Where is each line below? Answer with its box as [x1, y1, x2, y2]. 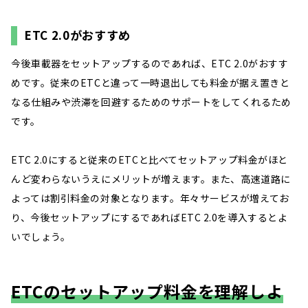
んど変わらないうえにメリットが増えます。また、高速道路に [11, 172, 291, 186]
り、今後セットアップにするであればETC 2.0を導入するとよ [11, 210, 288, 225]
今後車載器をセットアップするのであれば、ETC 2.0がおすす [11, 56, 289, 71]
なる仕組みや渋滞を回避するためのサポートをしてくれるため [11, 95, 291, 109]
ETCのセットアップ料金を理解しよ [11, 279, 284, 304]
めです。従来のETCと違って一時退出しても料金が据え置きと [11, 76, 290, 90]
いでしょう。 [11, 230, 71, 244]
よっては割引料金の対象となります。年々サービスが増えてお [11, 191, 289, 206]
